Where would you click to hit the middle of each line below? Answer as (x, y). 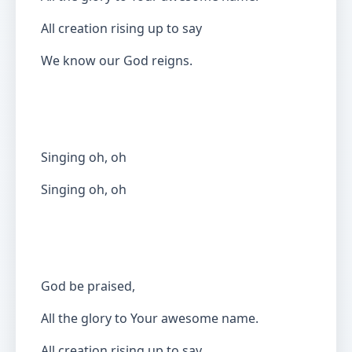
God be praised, (88, 286)
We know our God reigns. (117, 60)
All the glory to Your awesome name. (150, 318)
